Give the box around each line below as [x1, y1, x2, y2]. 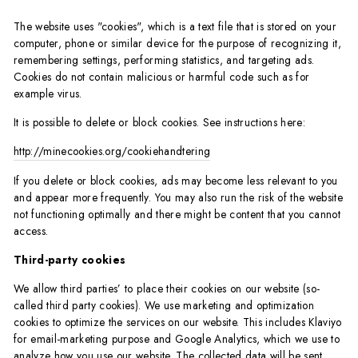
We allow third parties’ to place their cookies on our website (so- [14, 280, 320, 297]
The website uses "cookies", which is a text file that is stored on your [14, 18, 337, 35]
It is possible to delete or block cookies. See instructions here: [14, 114, 306, 131]
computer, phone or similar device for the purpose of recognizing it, [14, 35, 342, 52]
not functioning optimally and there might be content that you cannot [14, 206, 341, 223]
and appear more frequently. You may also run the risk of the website [14, 189, 344, 206]
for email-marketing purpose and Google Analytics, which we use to [14, 331, 340, 348]
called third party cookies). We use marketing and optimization [14, 297, 315, 314]
